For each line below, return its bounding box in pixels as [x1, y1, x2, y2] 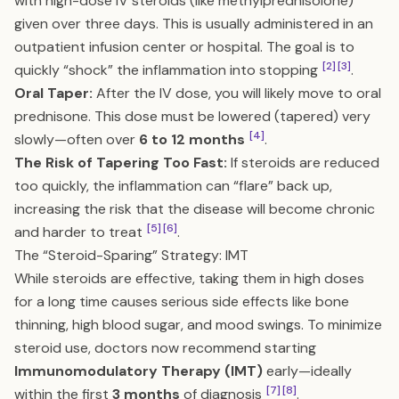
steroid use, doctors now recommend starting [14, 338, 316, 357]
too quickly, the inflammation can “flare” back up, [14, 176, 332, 195]
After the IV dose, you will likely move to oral [93, 84, 381, 102]
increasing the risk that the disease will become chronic [14, 199, 375, 218]
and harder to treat [14, 223, 146, 241]
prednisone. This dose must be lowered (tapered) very [14, 107, 370, 126]
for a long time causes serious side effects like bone [14, 292, 349, 311]
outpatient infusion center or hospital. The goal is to [14, 37, 354, 56]
